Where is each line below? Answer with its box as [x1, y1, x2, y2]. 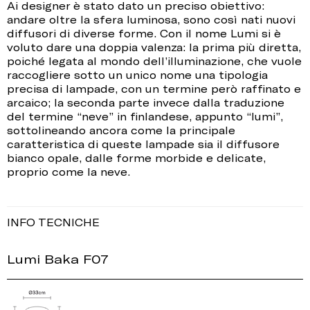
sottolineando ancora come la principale [7, 124, 235, 137]
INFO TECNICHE [7, 216, 100, 229]
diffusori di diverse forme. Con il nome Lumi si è [7, 27, 281, 40]
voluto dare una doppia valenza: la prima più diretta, [7, 41, 301, 54]
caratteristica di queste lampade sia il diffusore [7, 138, 280, 151]
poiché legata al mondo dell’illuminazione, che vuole [7, 55, 302, 68]
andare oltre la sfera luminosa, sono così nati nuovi [7, 13, 295, 26]
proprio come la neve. [7, 165, 130, 179]
